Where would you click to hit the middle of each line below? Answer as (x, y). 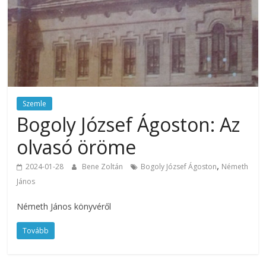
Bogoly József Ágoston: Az (129, 125)
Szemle (35, 104)
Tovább (36, 231)
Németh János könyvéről (64, 207)
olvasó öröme (77, 147)
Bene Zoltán (104, 167)
